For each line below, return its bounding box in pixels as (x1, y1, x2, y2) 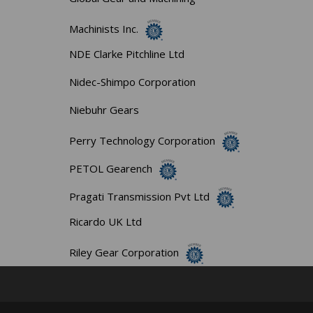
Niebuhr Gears (69, 102, 140, 117)
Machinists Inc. (69, 21, 139, 36)
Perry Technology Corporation (69, 133, 216, 147)
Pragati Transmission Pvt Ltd (69, 189, 210, 203)
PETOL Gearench (69, 161, 153, 175)
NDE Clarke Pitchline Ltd (69, 46, 185, 61)
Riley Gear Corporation (69, 245, 180, 259)
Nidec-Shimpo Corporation (69, 74, 196, 89)
